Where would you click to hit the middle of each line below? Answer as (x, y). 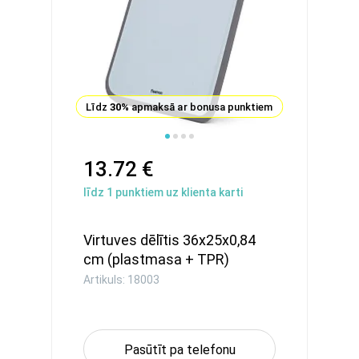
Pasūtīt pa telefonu (179, 350)
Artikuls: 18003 (121, 280)
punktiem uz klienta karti (178, 192)
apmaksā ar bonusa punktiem (201, 107)
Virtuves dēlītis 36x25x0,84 (169, 240)
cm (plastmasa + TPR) (156, 259)
